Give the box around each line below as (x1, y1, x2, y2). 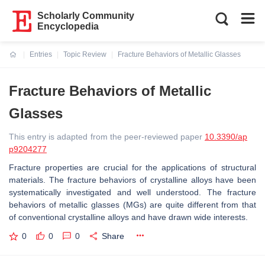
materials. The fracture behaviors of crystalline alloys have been (9, 175, 256, 185)
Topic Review (63, 50, 106, 59)
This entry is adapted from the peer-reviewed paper (9, 132, 205, 141)
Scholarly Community (37, 11, 135, 21)
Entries (30, 50, 52, 59)
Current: (9, 57, 37, 66)
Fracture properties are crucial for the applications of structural (9, 163, 256, 172)
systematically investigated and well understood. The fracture (9, 188, 256, 197)
